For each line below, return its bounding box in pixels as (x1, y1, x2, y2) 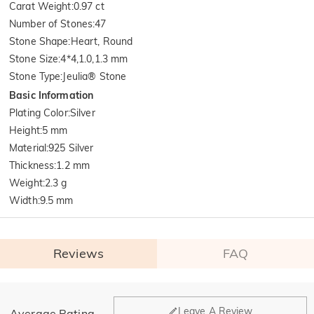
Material (9, 141, 47, 154)
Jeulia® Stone (62, 69, 127, 83)
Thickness (9, 158, 55, 172)
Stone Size (9, 52, 59, 65)
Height (9, 123, 40, 137)
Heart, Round (70, 34, 133, 48)
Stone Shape (9, 34, 69, 48)
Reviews (53, 245, 104, 261)
